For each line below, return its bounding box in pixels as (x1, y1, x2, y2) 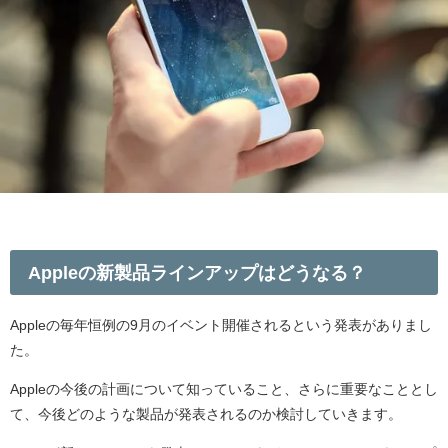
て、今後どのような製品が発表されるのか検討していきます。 (10, 407, 402, 422)
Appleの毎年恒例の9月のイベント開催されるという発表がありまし (10, 318, 432, 333)
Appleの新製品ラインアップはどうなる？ (28, 263, 367, 283)
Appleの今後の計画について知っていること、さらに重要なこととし (10, 382, 438, 397)
